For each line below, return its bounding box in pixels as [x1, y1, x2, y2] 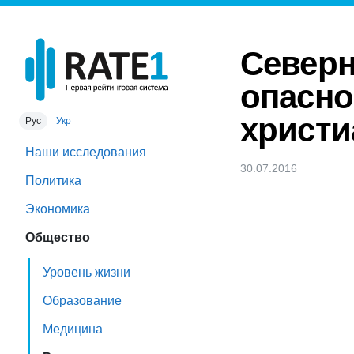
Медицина [43, 322, 103, 336]
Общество [25, 231, 90, 244]
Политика [25, 174, 81, 187]
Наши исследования [25, 145, 146, 159]
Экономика [25, 202, 90, 216]
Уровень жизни [43, 265, 130, 279]
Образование [43, 294, 122, 307]
